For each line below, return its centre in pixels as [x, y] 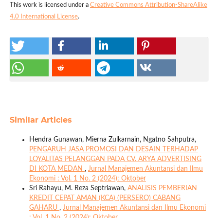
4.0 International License [44, 17]
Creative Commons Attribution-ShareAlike [148, 5]
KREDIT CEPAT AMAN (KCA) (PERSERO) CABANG [105, 198]
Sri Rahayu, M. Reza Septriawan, [78, 189]
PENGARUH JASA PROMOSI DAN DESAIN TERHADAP [113, 150]
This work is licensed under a [50, 5]
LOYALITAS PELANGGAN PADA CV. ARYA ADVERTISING [115, 159]
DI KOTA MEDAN [57, 169]
